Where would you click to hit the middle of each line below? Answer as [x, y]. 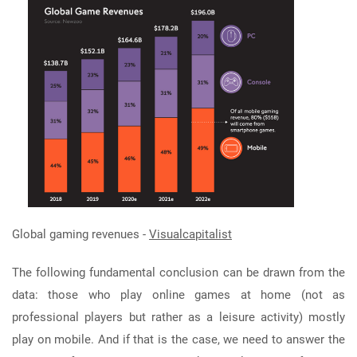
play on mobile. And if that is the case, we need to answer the [178, 339]
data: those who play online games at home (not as [178, 294]
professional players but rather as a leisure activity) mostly [178, 317]
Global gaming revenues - [80, 234]
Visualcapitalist [190, 234]
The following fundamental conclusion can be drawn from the [178, 272]
